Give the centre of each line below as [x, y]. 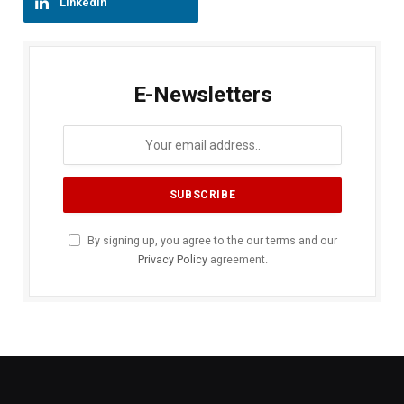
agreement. [237, 259]
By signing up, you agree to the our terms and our [211, 240]
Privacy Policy [172, 259]
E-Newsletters [202, 94]
